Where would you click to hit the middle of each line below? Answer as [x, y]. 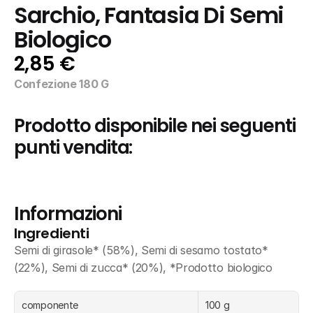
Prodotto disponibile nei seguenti [155, 126]
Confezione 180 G [61, 84]
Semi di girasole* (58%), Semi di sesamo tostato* [141, 250]
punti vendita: [73, 147]
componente [50, 305]
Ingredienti [52, 233]
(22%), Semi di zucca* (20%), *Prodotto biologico [143, 268]
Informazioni [68, 214]
